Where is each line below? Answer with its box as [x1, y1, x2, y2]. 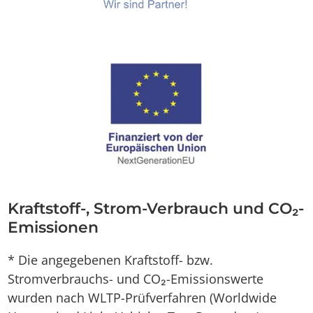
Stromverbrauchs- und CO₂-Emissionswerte [7, 270, 263, 288]
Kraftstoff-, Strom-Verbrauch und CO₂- [7, 199, 304, 219]
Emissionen [7, 218, 99, 238]
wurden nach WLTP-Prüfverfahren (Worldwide [7, 289, 277, 307]
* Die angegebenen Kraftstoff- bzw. [7, 252, 213, 269]
